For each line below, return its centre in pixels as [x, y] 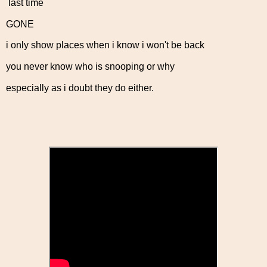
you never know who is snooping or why [90, 67]
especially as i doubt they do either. [80, 88]
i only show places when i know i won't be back [105, 45]
